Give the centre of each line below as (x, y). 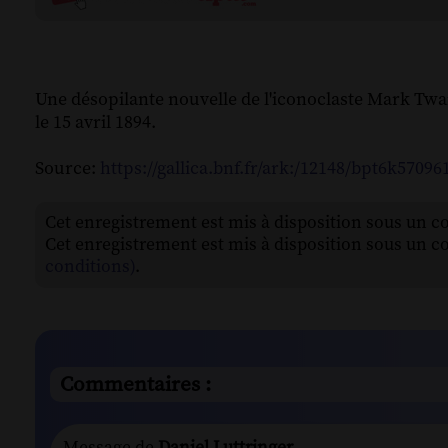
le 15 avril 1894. (95, 123)
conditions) (90, 267)
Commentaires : (135, 384)
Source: (67, 169)
